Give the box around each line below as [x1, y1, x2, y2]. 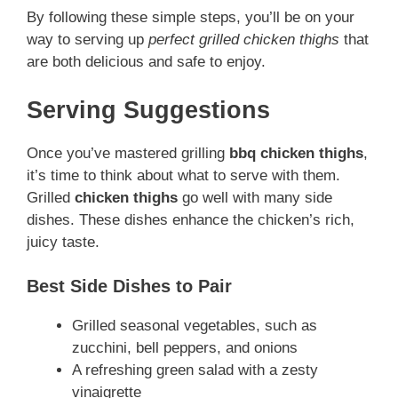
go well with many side [178, 188, 332, 206]
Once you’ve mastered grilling [27, 144, 229, 162]
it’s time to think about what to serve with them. [27, 166, 340, 184]
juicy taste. [27, 233, 99, 251]
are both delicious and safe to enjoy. [27, 53, 266, 71]
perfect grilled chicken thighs [148, 31, 339, 49]
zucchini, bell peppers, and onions [72, 339, 298, 357]
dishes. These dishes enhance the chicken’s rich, [27, 211, 354, 228]
